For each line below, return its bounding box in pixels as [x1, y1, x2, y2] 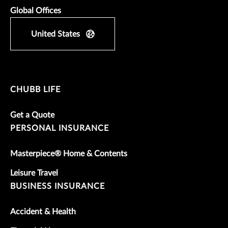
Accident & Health [10, 207, 76, 216]
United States [31, 30, 80, 38]
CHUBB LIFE [10, 85, 61, 94]
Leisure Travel [10, 168, 58, 177]
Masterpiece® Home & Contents [10, 149, 127, 158]
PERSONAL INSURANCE [10, 124, 109, 132]
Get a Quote [10, 110, 54, 119]
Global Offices [10, 6, 61, 15]
